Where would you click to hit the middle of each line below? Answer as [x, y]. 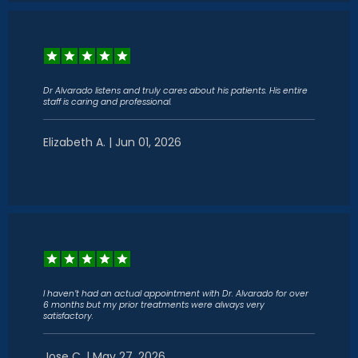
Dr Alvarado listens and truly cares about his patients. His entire [175, 91]
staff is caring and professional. [107, 102]
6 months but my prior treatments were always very [154, 305]
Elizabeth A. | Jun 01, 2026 [112, 142]
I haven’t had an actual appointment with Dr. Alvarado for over [176, 294]
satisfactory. [68, 316]
